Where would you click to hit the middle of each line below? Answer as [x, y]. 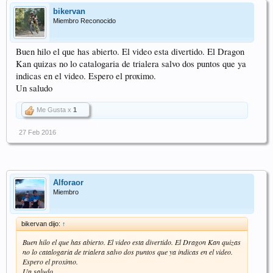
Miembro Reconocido [84, 20]
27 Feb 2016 [37, 132]
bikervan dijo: [42, 223]
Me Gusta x [54, 109]
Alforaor [68, 182]
